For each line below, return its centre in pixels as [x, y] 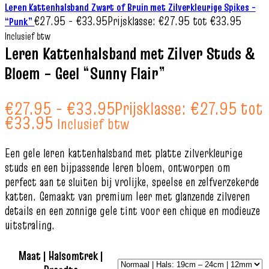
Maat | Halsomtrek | [61, 256]
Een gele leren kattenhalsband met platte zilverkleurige [124, 153]
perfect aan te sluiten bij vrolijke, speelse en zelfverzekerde [132, 182]
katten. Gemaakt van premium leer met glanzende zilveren [127, 196]
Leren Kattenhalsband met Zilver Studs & [130, 54]
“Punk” [20, 22]
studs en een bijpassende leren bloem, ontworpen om [118, 168]
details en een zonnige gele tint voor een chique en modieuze [132, 211]
